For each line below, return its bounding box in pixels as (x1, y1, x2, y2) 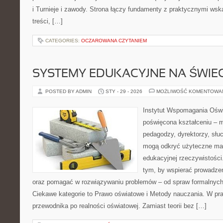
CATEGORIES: (45, 38, 81, 43)
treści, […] (32, 17, 63, 25)
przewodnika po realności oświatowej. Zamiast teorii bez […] (32, 202, 207, 210)
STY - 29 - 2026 (106, 89, 142, 94)
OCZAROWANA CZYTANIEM (81, 38, 147, 43)
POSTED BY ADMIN (45, 89, 93, 94)
